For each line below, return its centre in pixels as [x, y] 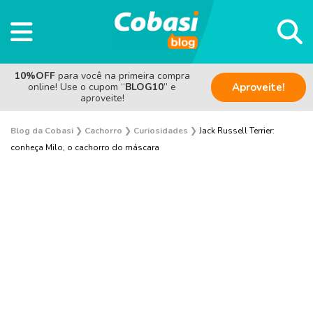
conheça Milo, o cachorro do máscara [85, 147]
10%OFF [36, 75]
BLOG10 [144, 87]
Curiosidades [161, 130]
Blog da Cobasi [42, 130]
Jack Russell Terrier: [237, 130]
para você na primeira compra [124, 75]
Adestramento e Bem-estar [156, 229]
